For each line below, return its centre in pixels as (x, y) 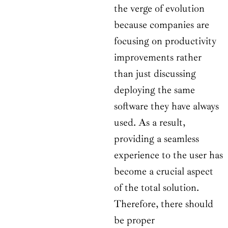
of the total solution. (156, 188)
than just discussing (155, 74)
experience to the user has (168, 155)
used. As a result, (150, 123)
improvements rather (158, 58)
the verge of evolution (159, 9)
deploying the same (154, 90)
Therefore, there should (164, 204)
